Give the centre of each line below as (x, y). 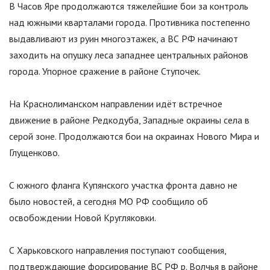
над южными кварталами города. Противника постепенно (130, 23)
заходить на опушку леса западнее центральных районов (129, 55)
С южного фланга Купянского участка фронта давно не (123, 185)
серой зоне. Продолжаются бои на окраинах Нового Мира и (134, 137)
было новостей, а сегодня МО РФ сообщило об (108, 202)
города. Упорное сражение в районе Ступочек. (105, 71)
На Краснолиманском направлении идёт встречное (116, 104)
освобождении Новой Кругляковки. (83, 218)
